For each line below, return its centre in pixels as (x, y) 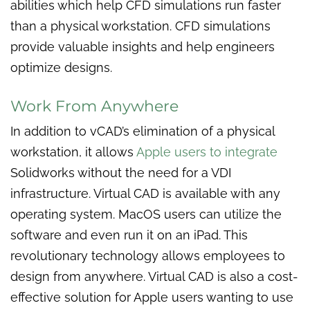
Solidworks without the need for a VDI (121, 173)
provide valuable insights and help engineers (143, 47)
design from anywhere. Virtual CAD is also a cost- (154, 277)
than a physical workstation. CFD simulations (140, 26)
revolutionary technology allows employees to (148, 256)
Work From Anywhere (94, 107)
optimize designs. (63, 68)
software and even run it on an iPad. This (129, 235)
